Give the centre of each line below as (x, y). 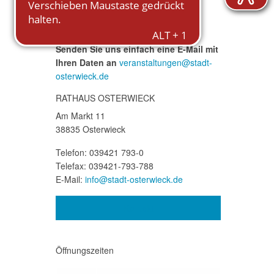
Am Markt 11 (80, 116)
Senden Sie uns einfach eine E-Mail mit (137, 49)
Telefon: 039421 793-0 (100, 152)
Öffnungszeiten (85, 250)
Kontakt (138, 208)
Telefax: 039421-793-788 (105, 166)
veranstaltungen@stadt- (166, 62)
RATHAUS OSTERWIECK (105, 98)
